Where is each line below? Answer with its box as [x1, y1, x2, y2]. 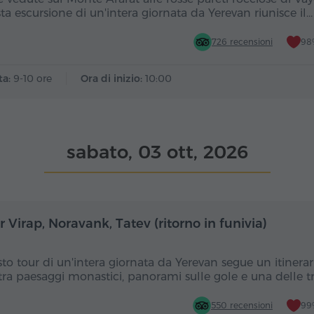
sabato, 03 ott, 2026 [66, 141, 248, 163]
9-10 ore [13, 72, 52, 85]
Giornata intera [84, 214, 157, 227]
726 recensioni [212, 36, 273, 47]
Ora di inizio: [81, 72, 145, 85]
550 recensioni [211, 300, 273, 310]
